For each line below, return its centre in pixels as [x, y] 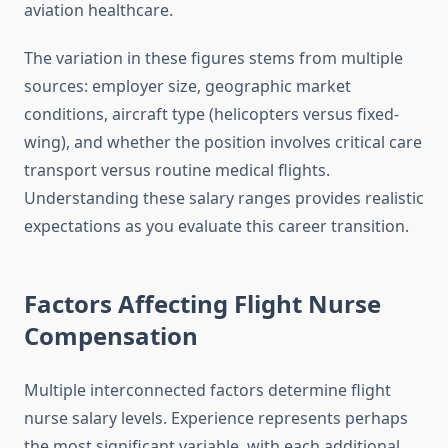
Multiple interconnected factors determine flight [207, 390]
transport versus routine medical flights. [177, 170]
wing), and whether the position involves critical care [223, 142]
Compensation [111, 336]
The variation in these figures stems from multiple [213, 58]
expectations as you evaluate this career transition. [216, 226]
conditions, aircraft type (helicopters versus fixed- [211, 114]
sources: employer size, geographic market [187, 86]
